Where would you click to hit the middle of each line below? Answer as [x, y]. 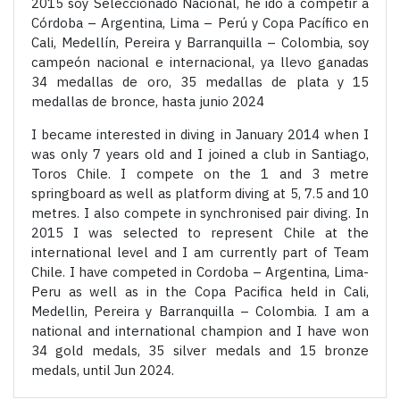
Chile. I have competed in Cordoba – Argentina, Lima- [200, 271]
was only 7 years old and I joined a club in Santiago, [200, 154]
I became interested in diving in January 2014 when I [200, 134]
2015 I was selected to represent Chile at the [200, 232]
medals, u [60, 370]
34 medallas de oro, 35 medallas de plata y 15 [200, 81]
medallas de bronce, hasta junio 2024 [147, 101]
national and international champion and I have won [200, 330]
